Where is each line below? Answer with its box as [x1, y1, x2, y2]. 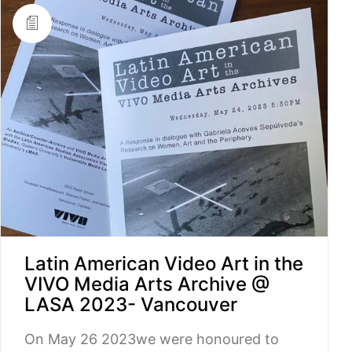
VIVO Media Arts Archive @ [24, 273, 269, 296]
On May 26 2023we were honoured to [24, 331, 279, 348]
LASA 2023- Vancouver [24, 293, 237, 317]
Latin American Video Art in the [24, 252, 303, 276]
